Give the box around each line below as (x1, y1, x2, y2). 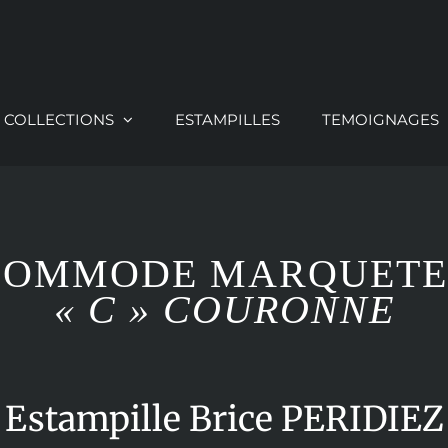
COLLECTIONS (4, 109, 115, 129)
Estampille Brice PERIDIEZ (4, 398, 444, 440)
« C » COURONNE (53, 287, 395, 332)
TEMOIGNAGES (322, 109, 440, 129)
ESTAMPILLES (175, 109, 281, 129)
